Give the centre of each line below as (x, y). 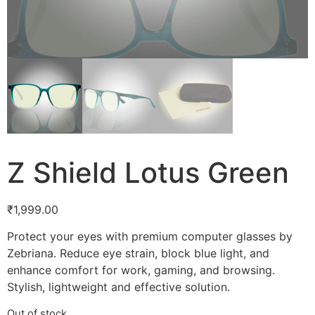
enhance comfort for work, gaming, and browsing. (141, 270)
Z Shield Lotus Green (148, 173)
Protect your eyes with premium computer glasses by (150, 237)
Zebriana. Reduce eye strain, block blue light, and (138, 253)
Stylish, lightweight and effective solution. (118, 287)
